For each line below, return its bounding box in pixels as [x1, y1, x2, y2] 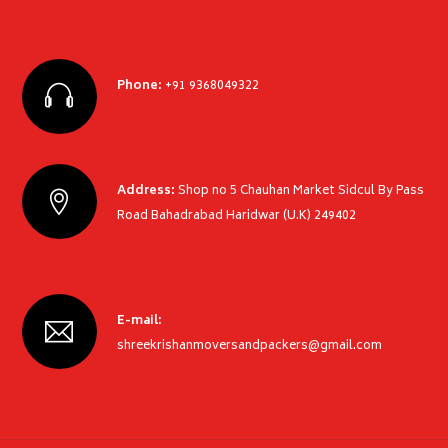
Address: [116, 181, 175, 203]
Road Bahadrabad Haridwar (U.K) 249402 [116, 206, 356, 228]
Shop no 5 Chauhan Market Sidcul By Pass [177, 181, 424, 203]
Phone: [116, 76, 162, 98]
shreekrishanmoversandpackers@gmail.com [116, 336, 382, 358]
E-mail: [116, 311, 162, 333]
